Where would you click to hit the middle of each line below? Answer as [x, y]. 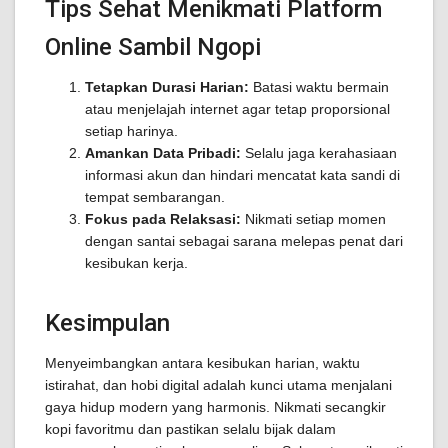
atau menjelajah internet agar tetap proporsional [237, 109]
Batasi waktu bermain [319, 87]
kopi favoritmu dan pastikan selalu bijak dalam [190, 429]
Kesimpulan [107, 323]
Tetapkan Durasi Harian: [167, 87]
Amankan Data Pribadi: [163, 153]
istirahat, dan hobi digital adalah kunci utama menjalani [218, 385]
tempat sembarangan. [155, 197]
